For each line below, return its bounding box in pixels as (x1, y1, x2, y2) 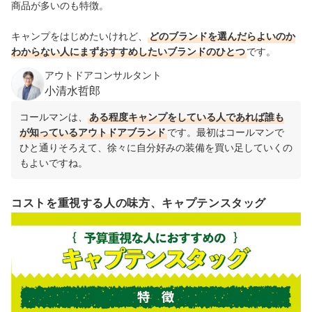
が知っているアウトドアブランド (19, 126, 166, 139)
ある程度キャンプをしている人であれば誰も (89, 111, 284, 123)
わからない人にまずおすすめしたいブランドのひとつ (11, 45, 245, 58)
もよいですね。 (19, 157, 88, 169)
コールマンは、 (19, 111, 88, 123)
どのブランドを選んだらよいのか (149, 30, 295, 42)
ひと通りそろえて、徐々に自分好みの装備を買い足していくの (19, 141, 292, 154)
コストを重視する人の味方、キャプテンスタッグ (11, 196, 267, 210)
